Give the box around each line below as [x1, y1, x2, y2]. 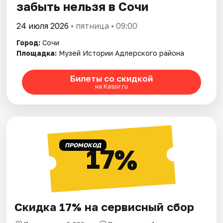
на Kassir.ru [95, 83, 128, 91]
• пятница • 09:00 [69, 20, 138, 31]
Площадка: [16, 48, 57, 57]
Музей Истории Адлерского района [59, 48, 185, 57]
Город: [16, 38, 41, 47]
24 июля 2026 [16, 20, 69, 31]
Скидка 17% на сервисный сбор [14, 200, 195, 214]
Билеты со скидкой [70, 73, 153, 84]
